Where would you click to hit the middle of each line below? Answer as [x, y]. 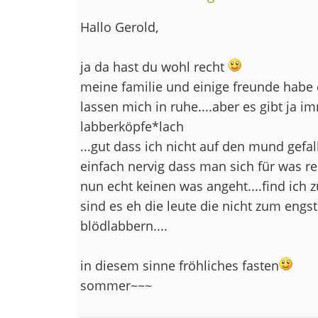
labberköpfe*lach [132, 126]
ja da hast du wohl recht [154, 66]
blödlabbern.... [124, 225]
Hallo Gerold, [119, 27]
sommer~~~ [116, 285]
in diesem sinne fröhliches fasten [179, 265]
